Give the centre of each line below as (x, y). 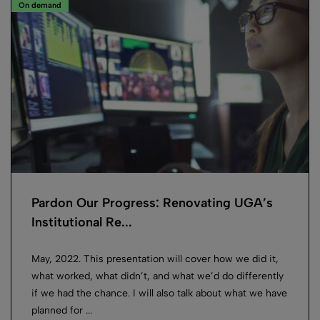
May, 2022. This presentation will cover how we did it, (155, 259)
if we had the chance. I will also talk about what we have (159, 293)
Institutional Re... (82, 222)
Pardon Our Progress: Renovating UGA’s (152, 203)
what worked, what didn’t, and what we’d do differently (157, 276)
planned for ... (62, 310)
